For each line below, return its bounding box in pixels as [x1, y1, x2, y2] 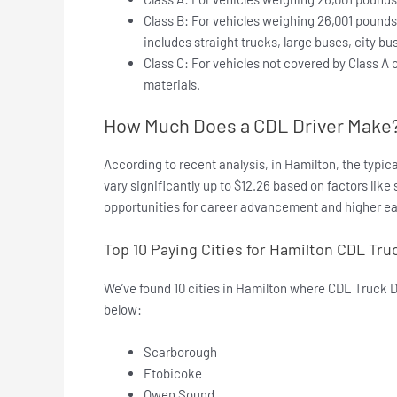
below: [104, 301, 142, 318]
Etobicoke [144, 365, 202, 382]
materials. [144, 75, 200, 92]
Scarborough [144, 344, 217, 361]
